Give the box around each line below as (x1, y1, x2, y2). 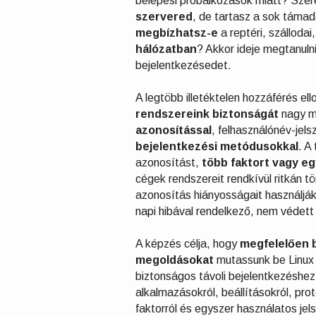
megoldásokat (135, 254, 214, 266)
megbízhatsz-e (135, 27, 218, 39)
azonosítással (135, 124, 212, 136)
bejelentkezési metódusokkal (135, 140, 298, 152)
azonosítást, (135, 157, 202, 169)
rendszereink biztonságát (135, 108, 279, 120)
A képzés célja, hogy (135, 238, 240, 250)
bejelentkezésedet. (135, 59, 231, 71)
